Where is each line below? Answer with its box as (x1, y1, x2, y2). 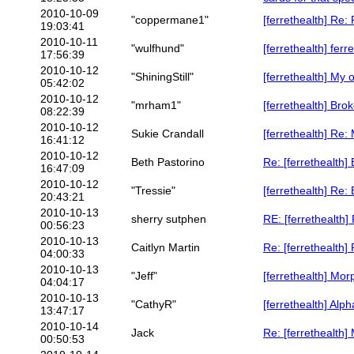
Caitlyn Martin (131, 241, 200, 254)
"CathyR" (131, 298, 176, 311)
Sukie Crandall (131, 127, 204, 141)
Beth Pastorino (131, 156, 205, 169)
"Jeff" (131, 269, 157, 283)
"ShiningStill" (131, 70, 194, 84)
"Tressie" (131, 184, 175, 198)
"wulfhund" (131, 42, 184, 55)
